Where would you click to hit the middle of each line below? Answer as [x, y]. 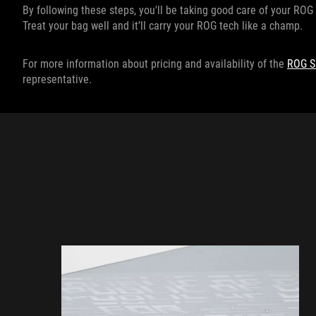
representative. [57, 80]
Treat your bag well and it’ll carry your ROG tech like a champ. [163, 26]
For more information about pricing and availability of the [155, 64]
